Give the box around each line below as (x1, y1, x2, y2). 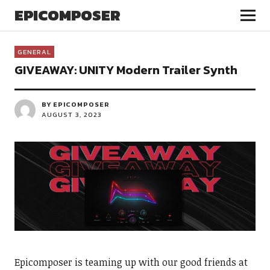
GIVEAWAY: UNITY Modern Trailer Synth (14, 61, 237, 79)
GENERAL (17, 47, 51, 57)
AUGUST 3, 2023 (41, 110, 102, 119)
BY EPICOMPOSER (41, 99, 110, 109)
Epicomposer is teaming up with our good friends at (14, 255, 248, 269)
